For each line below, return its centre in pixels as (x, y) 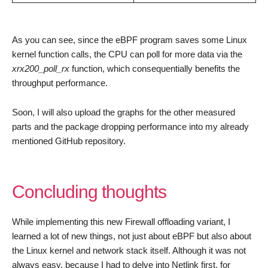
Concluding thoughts (89, 192)
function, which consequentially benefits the (155, 68)
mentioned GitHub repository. (69, 141)
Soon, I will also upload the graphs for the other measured (124, 112)
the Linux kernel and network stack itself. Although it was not (129, 250)
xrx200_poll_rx (41, 68)
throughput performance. (60, 83)
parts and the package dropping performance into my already (130, 127)
